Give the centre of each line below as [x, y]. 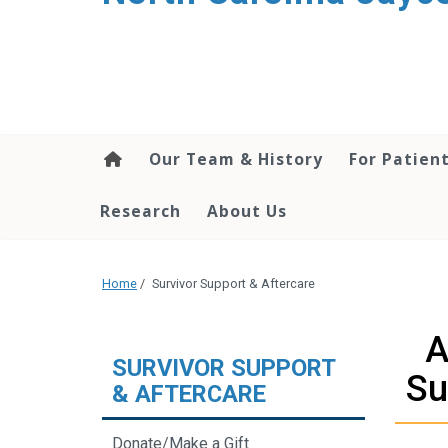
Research [140, 211]
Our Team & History [236, 159]
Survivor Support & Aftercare [233, 284]
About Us [247, 211]
